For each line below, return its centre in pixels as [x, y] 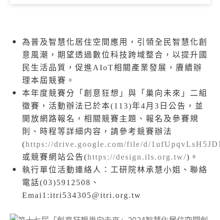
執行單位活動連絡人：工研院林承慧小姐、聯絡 [115, 170]
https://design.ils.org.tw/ [137, 157]
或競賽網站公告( [55, 157]
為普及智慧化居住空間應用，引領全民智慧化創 [115, 42]
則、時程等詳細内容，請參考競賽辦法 [97, 131]
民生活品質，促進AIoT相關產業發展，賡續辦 [112, 68]
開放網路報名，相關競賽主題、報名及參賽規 [110, 119]
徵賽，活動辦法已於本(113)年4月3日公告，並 [113, 106]
